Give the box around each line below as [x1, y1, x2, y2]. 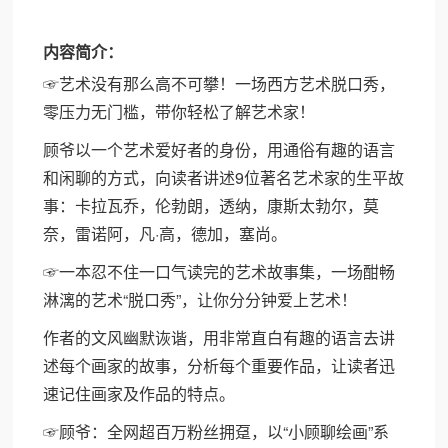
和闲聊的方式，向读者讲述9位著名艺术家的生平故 [43, 166, 405, 189]
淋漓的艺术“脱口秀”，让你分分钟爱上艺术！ [43, 288, 358, 311]
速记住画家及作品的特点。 [43, 382, 236, 405]
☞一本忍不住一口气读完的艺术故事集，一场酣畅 [43, 260, 396, 283]
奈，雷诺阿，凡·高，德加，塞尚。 [43, 222, 288, 245]
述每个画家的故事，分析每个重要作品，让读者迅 [43, 354, 396, 377]
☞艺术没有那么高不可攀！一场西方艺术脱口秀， [43, 72, 396, 95]
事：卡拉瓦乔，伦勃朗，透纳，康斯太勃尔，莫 [43, 194, 380, 217]
